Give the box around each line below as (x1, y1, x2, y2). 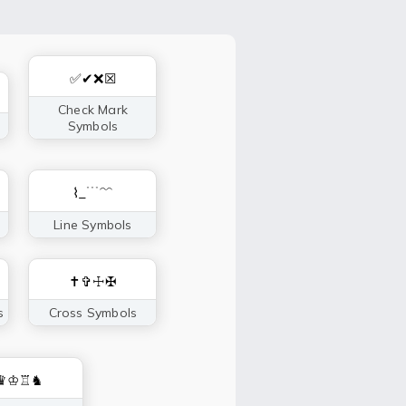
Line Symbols (53, 216, 132, 233)
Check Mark (57, 101, 128, 118)
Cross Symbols (48, 304, 138, 321)
